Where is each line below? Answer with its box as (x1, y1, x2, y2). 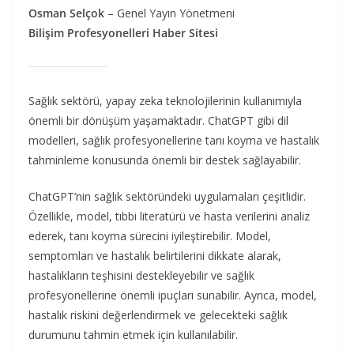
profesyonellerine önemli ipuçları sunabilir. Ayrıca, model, (28, 287, 317, 303)
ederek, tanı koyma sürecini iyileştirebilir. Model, (28, 228, 271, 243)
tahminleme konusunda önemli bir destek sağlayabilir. (28, 152, 301, 168)
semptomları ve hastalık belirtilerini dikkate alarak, (28, 247, 281, 263)
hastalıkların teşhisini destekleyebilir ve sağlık (28, 267, 254, 283)
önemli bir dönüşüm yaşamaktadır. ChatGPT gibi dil (28, 112, 288, 128)
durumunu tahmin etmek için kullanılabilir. (28, 326, 238, 342)
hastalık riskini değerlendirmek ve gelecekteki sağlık (28, 307, 288, 322)
